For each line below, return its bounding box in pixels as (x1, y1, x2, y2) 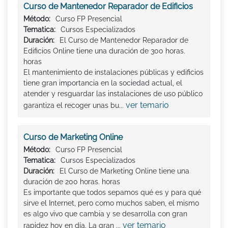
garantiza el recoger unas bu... (23, 101, 126, 109)
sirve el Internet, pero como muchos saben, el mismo (23, 198, 199, 207)
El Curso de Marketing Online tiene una (60, 166, 189, 175)
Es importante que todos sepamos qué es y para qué (23, 188, 201, 196)
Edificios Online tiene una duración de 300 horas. (23, 46, 185, 55)
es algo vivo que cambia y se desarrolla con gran (23, 209, 187, 218)
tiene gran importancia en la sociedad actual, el (23, 78, 182, 87)
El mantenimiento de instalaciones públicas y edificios (23, 68, 204, 76)
